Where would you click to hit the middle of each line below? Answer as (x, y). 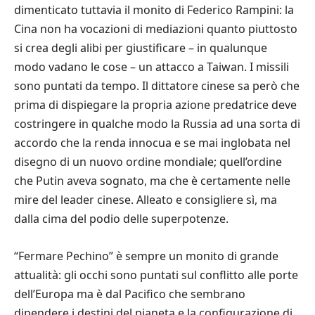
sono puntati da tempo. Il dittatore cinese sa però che (157, 85)
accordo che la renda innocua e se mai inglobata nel (152, 142)
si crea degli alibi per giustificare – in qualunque (141, 47)
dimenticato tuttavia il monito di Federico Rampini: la (154, 9)
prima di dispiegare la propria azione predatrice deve (155, 104)
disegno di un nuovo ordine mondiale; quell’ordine (148, 161)
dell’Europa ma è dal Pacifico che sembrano (130, 294)
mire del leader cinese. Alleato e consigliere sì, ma (146, 199)
